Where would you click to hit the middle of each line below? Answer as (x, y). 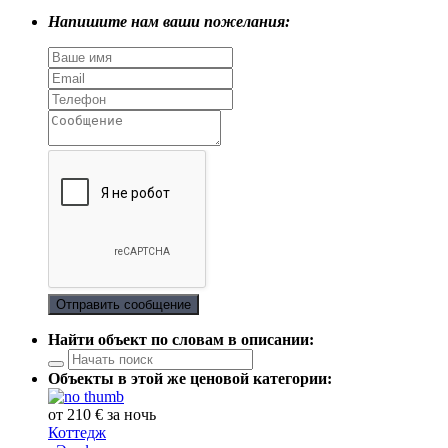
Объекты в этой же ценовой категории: (190, 379)
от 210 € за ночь (102, 415)
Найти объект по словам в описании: (181, 340)
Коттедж (77, 433)
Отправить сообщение (123, 305)
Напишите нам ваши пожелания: (169, 22)
